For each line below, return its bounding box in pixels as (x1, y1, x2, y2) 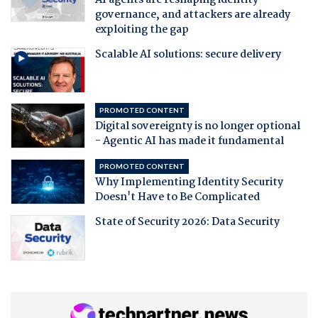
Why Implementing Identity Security (94, 173, 283, 191)
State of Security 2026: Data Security (94, 213, 280, 231)
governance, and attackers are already (94, 6, 290, 23)
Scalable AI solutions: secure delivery (94, 45, 281, 63)
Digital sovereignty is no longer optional (94, 117, 300, 135)
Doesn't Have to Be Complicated (94, 188, 260, 206)
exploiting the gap (94, 21, 189, 38)
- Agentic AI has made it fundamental (94, 132, 284, 150)
